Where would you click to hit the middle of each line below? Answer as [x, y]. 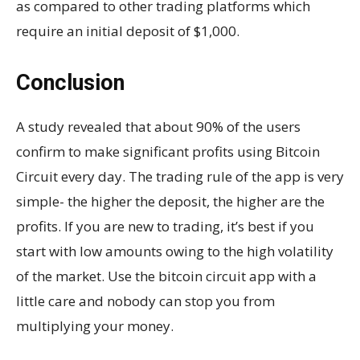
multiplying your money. [95, 325]
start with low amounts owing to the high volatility [175, 251]
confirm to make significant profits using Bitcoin [168, 151]
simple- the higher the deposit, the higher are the [170, 201]
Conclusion [70, 82]
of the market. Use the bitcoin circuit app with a [166, 276]
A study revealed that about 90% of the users [158, 126]
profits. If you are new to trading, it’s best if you [165, 226]
